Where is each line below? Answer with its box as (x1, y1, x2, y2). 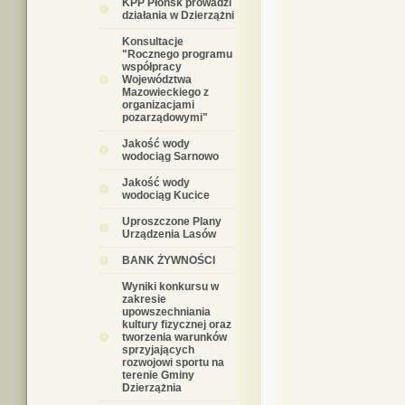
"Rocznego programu (122, 48, 232, 61)
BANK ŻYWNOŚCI (122, 254, 215, 267)
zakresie (122, 293, 166, 306)
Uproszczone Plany (122, 215, 221, 228)
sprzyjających (122, 344, 194, 356)
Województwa (122, 73, 192, 86)
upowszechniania (122, 306, 211, 318)
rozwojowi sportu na (122, 356, 224, 369)
